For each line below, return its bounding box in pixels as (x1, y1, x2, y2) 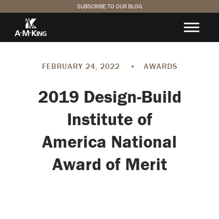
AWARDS (143, 61, 177, 71)
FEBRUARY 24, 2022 (42, 61, 122, 71)
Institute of (66, 108, 153, 130)
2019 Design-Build (38, 86, 181, 107)
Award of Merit (52, 153, 167, 175)
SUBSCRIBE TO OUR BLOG (77, 2, 142, 10)
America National (42, 131, 177, 152)
